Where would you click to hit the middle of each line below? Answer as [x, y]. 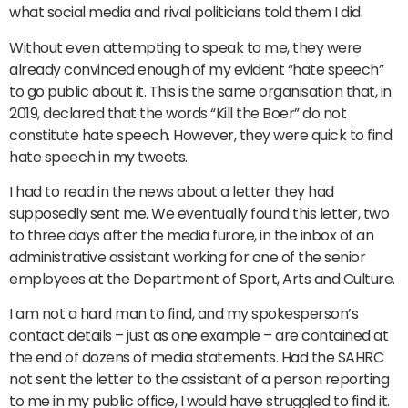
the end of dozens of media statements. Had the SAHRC [196, 358]
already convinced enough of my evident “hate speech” [196, 69]
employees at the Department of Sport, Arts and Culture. [202, 280]
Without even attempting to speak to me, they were [185, 47]
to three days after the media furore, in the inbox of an [191, 236]
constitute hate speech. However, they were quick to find [200, 135]
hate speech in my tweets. [98, 157]
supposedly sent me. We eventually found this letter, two [199, 214]
